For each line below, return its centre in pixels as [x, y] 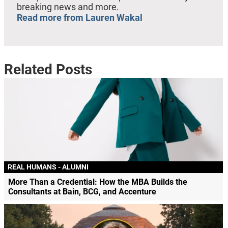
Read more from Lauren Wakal [79, 18]
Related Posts [48, 70]
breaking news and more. [68, 7]
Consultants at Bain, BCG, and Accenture [82, 191]
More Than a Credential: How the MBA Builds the [97, 182]
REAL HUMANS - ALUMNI [48, 167]
